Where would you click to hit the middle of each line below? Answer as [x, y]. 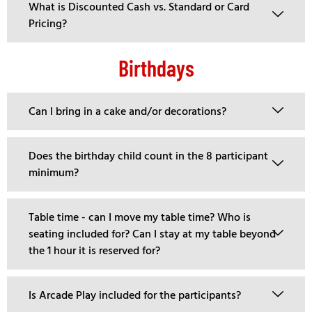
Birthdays [156, 67]
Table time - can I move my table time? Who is [140, 217]
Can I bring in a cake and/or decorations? [127, 111]
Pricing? [48, 23]
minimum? [54, 172]
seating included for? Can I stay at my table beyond [152, 234]
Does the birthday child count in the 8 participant [148, 156]
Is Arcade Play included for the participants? [135, 295]
